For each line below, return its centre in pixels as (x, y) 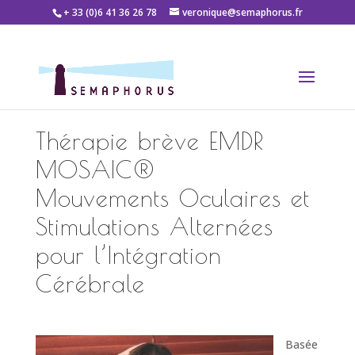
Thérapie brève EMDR (149, 141)
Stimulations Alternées (154, 226)
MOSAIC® (95, 169)
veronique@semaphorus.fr (242, 12)
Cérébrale (90, 283)
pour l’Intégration (128, 255)
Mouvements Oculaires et (172, 198)
